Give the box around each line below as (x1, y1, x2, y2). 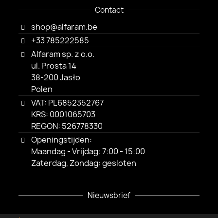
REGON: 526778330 (31, 120, 103, 131)
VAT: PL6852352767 (31, 97, 104, 108)
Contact (94, 4, 124, 15)
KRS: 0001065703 (31, 109, 95, 120)
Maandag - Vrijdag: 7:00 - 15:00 (31, 145, 145, 157)
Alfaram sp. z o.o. (31, 48, 94, 59)
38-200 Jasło (31, 72, 80, 83)
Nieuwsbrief (88, 190, 130, 200)
